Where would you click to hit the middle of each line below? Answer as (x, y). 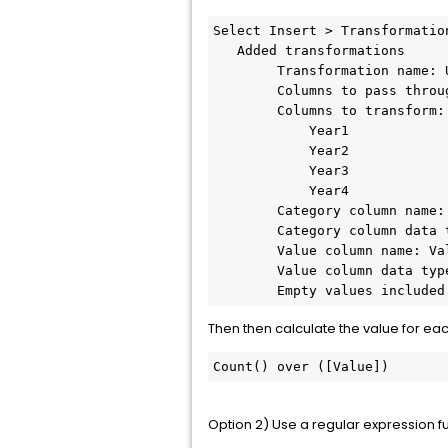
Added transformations (225, 50)
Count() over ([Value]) (301, 366)
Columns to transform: (329, 110)
